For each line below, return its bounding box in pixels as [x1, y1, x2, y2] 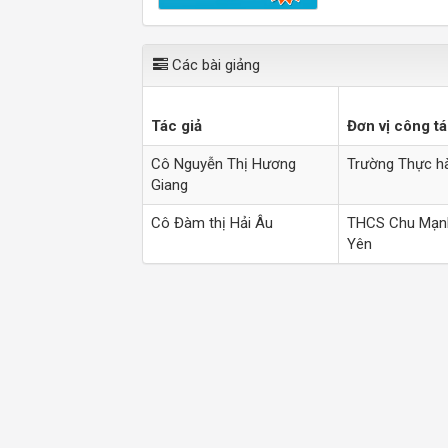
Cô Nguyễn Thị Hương [151, 155, 296, 174]
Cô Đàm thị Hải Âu [151, 214, 273, 233]
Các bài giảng [168, 56, 260, 75]
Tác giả [151, 117, 202, 136]
